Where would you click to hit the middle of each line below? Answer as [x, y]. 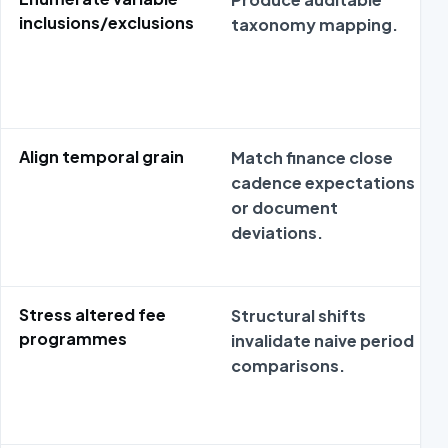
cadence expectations [323, 183]
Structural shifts [299, 316]
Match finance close [312, 158]
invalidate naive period [323, 341]
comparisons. [288, 366]
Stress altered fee [93, 315]
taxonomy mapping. [315, 25]
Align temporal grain [102, 157]
